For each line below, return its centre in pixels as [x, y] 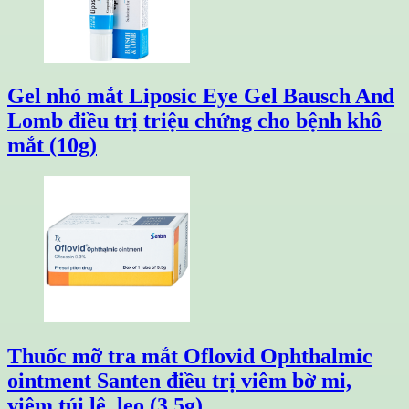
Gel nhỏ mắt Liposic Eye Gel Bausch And [201, 96]
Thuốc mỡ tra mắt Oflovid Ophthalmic [190, 357]
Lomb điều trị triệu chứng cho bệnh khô [194, 121]
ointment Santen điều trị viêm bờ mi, [179, 381]
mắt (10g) [52, 146]
